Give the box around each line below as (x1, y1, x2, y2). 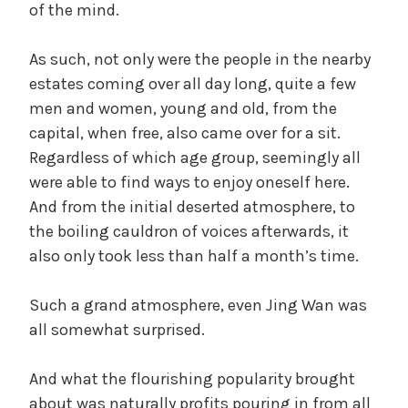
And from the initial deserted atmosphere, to (29, 196, 355, 217)
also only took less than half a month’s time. (29, 245, 359, 266)
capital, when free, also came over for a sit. (29, 122, 341, 143)
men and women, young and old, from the (29, 97, 337, 118)
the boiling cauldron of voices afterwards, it (29, 220, 349, 241)
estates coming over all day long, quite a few (29, 73, 356, 94)
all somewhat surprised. (29, 319, 205, 340)
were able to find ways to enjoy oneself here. (29, 171, 350, 192)
